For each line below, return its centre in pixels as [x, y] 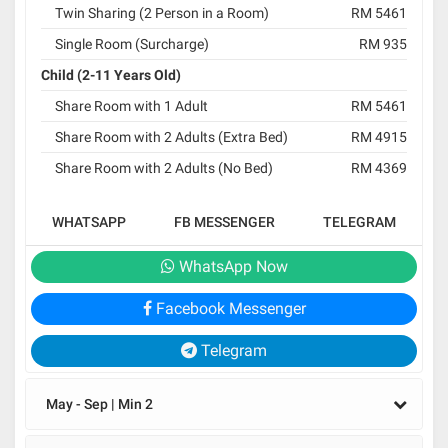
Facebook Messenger [228, 308]
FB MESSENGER [224, 221]
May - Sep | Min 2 [99, 403]
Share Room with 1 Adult [131, 105]
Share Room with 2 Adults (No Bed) [164, 167]
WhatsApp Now [231, 266]
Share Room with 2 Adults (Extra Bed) [171, 136]
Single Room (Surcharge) [132, 43]
